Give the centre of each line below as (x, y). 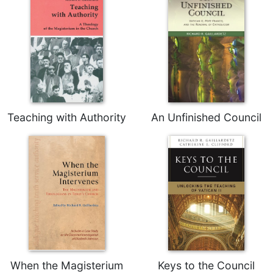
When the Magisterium (67, 265)
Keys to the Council (206, 265)
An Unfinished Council (206, 117)
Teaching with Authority (67, 117)
